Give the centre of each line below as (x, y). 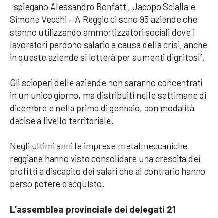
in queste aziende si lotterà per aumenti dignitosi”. (107, 57)
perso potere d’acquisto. (57, 183)
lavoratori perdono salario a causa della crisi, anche (109, 44)
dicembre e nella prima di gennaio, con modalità (102, 108)
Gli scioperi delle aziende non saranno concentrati (106, 82)
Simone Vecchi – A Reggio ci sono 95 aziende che (103, 19)
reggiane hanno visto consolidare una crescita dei (105, 158)
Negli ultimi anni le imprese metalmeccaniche (99, 145)
